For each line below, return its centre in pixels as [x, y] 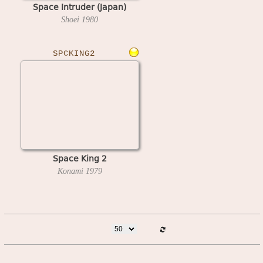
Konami [71, 171]
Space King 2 [80, 158]
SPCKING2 [74, 53]
